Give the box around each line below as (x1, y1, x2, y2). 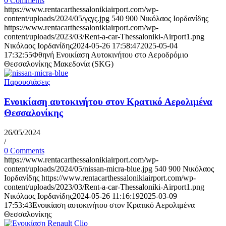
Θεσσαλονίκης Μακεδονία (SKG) (4, 60, 114, 69)
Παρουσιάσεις (4, 78, 50, 87)
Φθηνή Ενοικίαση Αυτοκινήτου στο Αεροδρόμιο (32, 50, 188, 60)
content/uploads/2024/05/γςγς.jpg (4, 14, 109, 23)
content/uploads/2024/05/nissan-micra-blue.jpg (4, 164, 152, 173)
